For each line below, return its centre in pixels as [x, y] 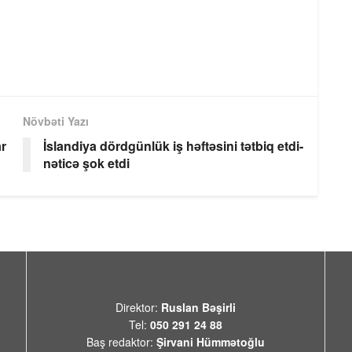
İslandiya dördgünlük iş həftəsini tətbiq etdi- [173, 145]
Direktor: [138, 307]
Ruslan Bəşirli [198, 307]
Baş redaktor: [121, 341]
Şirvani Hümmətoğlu [211, 341]
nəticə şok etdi [86, 163]
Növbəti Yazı [56, 121]
